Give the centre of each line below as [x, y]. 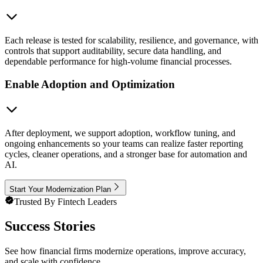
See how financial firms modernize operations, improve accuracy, [125, 251]
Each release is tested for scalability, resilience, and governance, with [131, 41]
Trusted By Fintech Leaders [65, 201]
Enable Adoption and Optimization [90, 84]
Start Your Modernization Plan [60, 189]
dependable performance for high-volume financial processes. [118, 62]
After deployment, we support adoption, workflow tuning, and [120, 133]
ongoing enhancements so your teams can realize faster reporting [124, 143]
